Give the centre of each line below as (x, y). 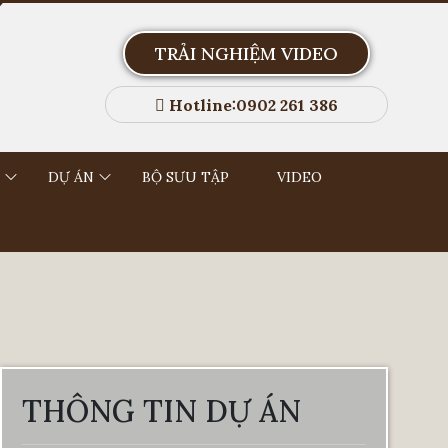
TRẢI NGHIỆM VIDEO (246, 54)
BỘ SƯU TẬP (185, 176)
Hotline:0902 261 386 (253, 104)
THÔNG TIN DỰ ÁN (161, 410)
